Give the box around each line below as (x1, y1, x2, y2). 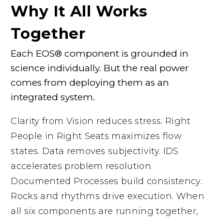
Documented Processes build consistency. (11, 176, 202, 187)
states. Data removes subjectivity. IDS (11, 146, 179, 157)
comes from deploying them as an (11, 77, 170, 89)
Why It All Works (11, 1, 148, 20)
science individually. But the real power (11, 62, 189, 74)
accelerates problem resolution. (11, 161, 153, 172)
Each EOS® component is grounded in (11, 48, 189, 60)
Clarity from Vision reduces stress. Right (11, 116, 191, 127)
